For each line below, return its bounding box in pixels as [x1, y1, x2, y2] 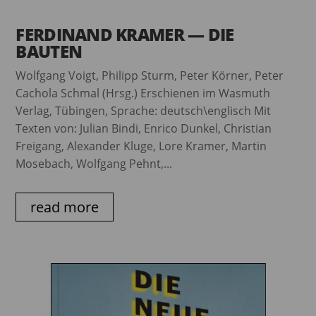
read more [30, 197, 99, 217]
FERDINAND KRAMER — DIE [16, 23, 234, 47]
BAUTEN [16, 39, 83, 63]
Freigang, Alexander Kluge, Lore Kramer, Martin [16, 138, 267, 154]
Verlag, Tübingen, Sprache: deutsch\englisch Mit [16, 103, 272, 119]
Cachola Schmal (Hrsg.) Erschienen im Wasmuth [16, 85, 271, 102]
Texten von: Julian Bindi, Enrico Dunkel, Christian [16, 121, 272, 137]
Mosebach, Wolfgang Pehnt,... [16, 156, 173, 172]
